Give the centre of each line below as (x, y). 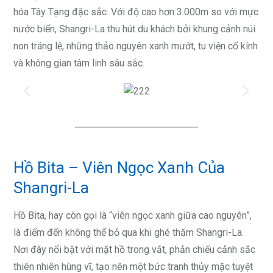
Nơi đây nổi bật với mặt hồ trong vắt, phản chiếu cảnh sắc (134, 249)
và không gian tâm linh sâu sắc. (79, 63)
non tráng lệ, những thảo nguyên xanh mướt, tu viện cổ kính (136, 46)
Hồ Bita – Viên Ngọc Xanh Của (119, 167)
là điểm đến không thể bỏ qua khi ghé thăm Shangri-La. (129, 232)
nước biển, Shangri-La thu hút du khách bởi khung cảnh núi (134, 29)
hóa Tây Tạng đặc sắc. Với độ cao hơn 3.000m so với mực (136, 12)
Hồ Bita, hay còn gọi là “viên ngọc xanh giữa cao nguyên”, (133, 215)
